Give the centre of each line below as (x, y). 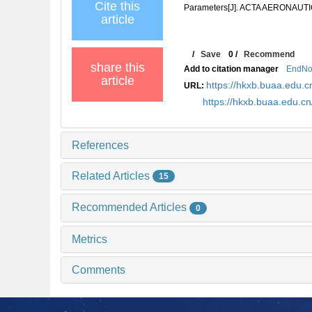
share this (117, 67)
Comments (99, 270)
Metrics (89, 240)
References (100, 145)
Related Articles (112, 175)
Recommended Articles (131, 208)
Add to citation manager (232, 69)
